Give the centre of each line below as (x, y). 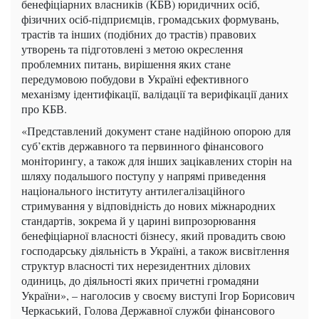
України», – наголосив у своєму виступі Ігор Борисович (158, 296)
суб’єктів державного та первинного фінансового (142, 146)
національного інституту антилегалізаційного (133, 191)
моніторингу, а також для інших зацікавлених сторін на (157, 161)
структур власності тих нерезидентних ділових (136, 266)
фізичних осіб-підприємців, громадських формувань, (150, 19)
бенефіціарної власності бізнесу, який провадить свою (153, 236)
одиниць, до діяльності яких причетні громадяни (140, 281)
